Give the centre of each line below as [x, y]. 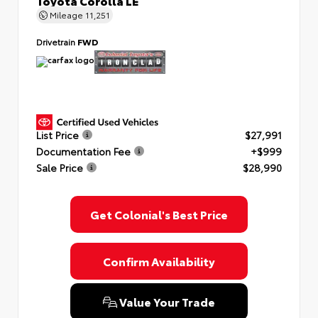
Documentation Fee [83, 151]
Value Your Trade [166, 302]
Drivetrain [57, 42]
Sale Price [60, 167]
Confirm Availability [159, 261]
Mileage [66, 15]
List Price [57, 135]
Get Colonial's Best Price [159, 214]
